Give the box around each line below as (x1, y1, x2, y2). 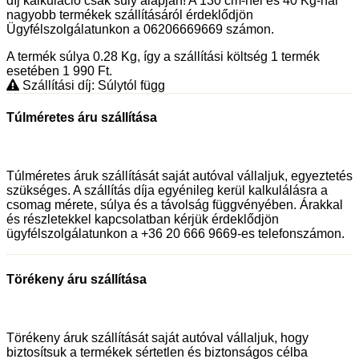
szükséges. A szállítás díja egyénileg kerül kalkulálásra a (6, 184, 328, 198)
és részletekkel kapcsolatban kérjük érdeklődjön (6, 212, 279, 227)
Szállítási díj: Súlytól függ (19, 78, 165, 92)
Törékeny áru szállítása (6, 272, 147, 286)
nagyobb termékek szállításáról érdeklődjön (6, 7, 253, 22)
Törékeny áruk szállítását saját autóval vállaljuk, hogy (6, 331, 309, 345)
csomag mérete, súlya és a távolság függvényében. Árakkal (6, 198, 343, 212)
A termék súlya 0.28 (6, 49, 121, 63)
